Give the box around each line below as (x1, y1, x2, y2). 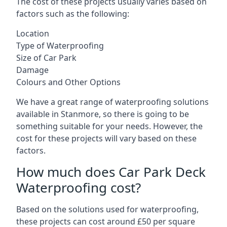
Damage (16, 64, 49, 75)
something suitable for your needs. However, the (16, 121, 203, 132)
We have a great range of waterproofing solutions (16, 96, 209, 107)
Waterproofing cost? (16, 178, 141, 197)
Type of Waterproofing (16, 40, 104, 51)
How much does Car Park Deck (16, 163, 206, 181)
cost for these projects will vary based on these (16, 133, 197, 144)
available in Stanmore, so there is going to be (16, 108, 189, 120)
